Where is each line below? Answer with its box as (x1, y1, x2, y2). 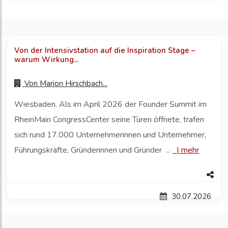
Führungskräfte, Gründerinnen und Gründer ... (14, 145, 173, 156)
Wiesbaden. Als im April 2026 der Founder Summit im (14, 99, 207, 110)
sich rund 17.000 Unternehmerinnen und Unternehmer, (14, 129, 206, 141)
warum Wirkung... (14, 54, 78, 65)
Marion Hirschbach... (40, 78, 107, 89)
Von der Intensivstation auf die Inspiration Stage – (14, 45, 195, 56)
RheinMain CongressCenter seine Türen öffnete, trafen (14, 114, 204, 126)
